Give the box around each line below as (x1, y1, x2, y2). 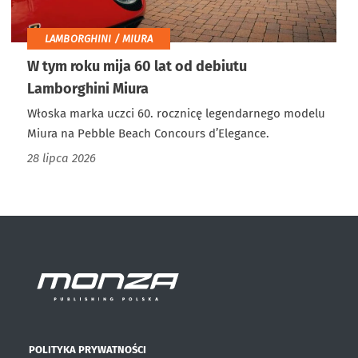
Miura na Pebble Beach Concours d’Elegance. (27, 126, 269, 141)
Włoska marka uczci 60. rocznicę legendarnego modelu (27, 106, 325, 121)
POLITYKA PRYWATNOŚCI (29, 344, 146, 356)
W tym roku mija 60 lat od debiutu (27, 58, 247, 76)
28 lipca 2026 (27, 151, 96, 166)
